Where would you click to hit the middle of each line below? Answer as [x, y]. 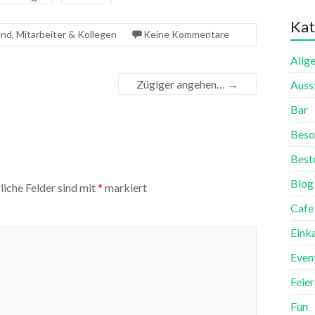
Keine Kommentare [186, 34]
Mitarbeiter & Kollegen [66, 34]
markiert [125, 188]
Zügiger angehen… [182, 84]
